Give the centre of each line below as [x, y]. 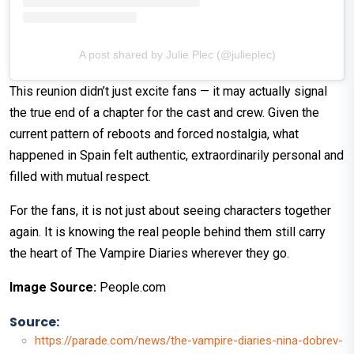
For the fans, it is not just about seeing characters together [170, 210]
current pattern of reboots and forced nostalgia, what [154, 134]
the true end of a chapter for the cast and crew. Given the [164, 112]
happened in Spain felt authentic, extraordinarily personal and [177, 155]
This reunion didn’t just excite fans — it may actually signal [168, 91]
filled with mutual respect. [82, 176]
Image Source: [53, 287]
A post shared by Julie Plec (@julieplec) [177, 54]
